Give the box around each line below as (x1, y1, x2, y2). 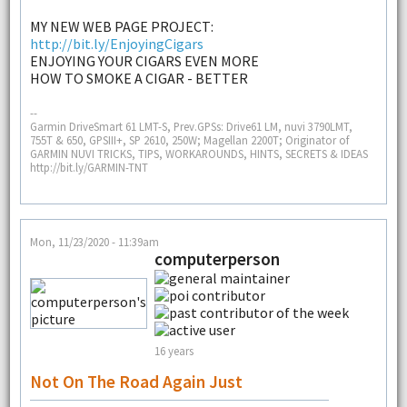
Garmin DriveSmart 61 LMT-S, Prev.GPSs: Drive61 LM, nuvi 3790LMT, (29, 119, 352, 134)
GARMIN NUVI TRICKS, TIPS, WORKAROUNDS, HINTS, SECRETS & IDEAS (29, 146, 368, 162)
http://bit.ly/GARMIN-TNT (29, 160, 148, 175)
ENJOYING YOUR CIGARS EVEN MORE (29, 52, 259, 71)
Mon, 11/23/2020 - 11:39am (29, 233, 159, 249)
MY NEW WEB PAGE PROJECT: (29, 17, 213, 36)
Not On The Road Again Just (29, 370, 243, 392)
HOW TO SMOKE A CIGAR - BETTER (29, 69, 248, 88)
